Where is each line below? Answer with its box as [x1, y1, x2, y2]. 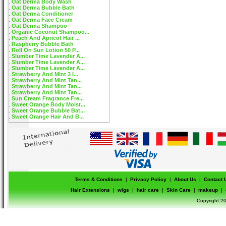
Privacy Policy [130, 177, 166, 182]
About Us [174, 177, 196, 182]
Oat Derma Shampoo [12, 23, 67, 29]
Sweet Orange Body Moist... [12, 101, 85, 107]
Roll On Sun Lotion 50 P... [12, 47, 80, 53]
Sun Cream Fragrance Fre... [12, 95, 84, 101]
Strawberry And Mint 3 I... [12, 71, 78, 77]
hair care [136, 187, 159, 193]
